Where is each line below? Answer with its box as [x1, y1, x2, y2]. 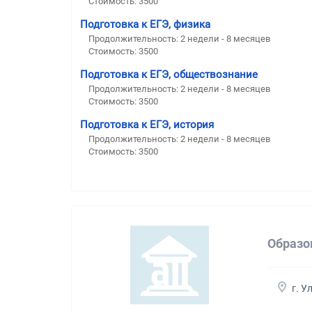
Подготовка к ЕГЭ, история [80, 118, 214, 131]
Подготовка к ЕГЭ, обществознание [80, 68, 258, 81]
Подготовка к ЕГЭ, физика [80, 17, 210, 31]
